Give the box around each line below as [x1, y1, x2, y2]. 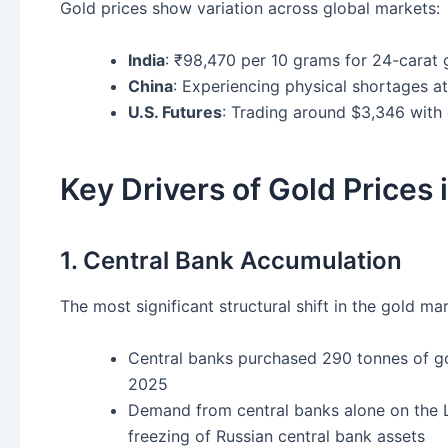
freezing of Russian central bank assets [128, 425, 425, 446]
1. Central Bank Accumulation [60, 246, 402, 276]
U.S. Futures [128, 102, 222, 123]
